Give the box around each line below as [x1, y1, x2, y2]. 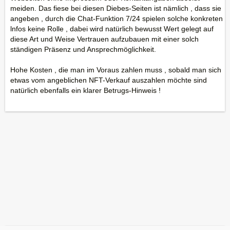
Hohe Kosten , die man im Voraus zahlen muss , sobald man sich [10, 66, 221, 74]
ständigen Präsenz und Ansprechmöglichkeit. [10, 45, 156, 53]
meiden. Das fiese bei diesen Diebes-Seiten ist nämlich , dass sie [10, 4, 221, 12]
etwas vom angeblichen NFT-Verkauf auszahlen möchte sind [10, 76, 207, 84]
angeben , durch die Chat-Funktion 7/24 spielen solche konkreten [10, 14, 223, 23]
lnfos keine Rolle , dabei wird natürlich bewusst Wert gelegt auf [10, 25, 214, 33]
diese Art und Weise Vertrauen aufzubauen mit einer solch [10, 35, 199, 43]
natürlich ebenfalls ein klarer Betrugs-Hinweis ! [10, 86, 161, 94]
